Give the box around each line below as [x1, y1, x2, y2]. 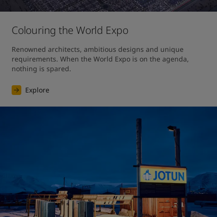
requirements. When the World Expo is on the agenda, [12, 54, 189, 63]
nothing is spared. [12, 64, 73, 73]
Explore [25, 85, 49, 94]
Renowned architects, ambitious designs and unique [12, 45, 184, 54]
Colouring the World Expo [12, 23, 128, 37]
